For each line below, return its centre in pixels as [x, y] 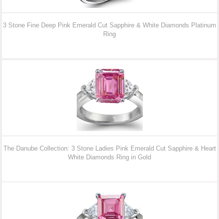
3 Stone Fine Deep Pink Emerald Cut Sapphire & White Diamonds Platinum [109, 25]
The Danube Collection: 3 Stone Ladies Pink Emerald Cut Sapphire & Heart [109, 149]
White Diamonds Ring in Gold [109, 157]
